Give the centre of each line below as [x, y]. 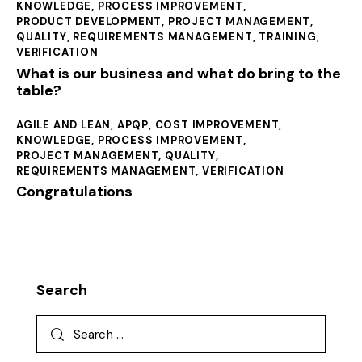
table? [39, 90]
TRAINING [288, 37]
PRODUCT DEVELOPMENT [89, 22]
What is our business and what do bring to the [179, 73]
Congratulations [74, 192]
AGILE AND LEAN [64, 124]
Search [62, 290]
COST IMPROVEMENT [217, 124]
